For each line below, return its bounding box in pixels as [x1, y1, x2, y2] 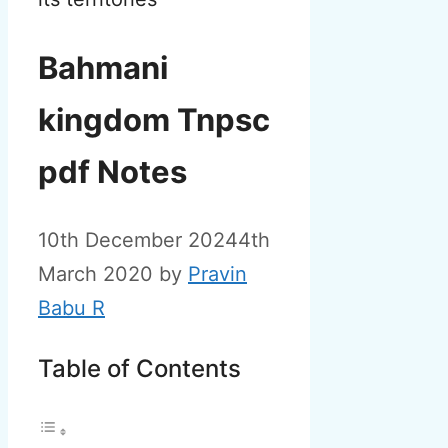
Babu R [38, 296, 105, 321]
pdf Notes [38, 152, 187, 190]
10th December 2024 [38, 228, 238, 253]
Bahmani [38, 48, 168, 86]
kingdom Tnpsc [38, 100, 270, 138]
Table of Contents [38, 354, 241, 384]
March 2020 [38, 262, 153, 287]
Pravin [188, 262, 247, 287]
